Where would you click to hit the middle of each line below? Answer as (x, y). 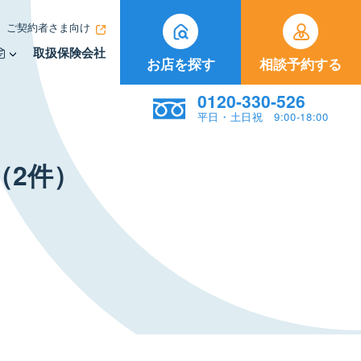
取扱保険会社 (69, 52)
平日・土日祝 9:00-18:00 (263, 116)
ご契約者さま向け (48, 27)
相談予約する (301, 64)
